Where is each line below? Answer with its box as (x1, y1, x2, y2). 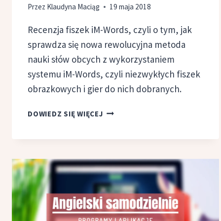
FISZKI (102, 106, 126, 115)
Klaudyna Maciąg (47, 1, 100, 11)
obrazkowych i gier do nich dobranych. (28, 82, 182, 95)
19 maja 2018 (110, 1, 151, 11)
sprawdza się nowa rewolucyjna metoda (28, 38, 185, 50)
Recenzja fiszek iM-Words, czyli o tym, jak (28, 23, 192, 36)
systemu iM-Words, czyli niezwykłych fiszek (28, 68, 200, 80)
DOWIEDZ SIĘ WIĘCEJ (28, 109, 103, 118)
